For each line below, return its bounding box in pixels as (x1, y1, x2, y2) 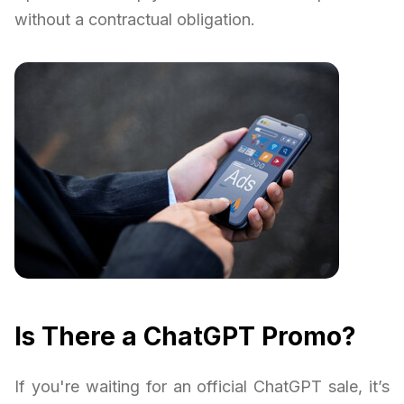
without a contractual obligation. (14, 9, 255, 29)
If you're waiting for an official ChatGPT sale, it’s (14, 376, 390, 396)
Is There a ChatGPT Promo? (14, 320, 356, 352)
